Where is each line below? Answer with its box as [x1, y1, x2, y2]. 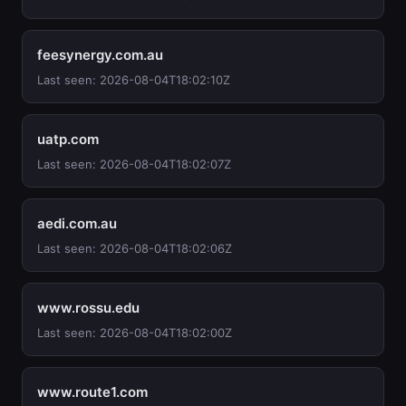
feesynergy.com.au [37, 46, 163, 63]
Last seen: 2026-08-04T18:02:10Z [37, 72, 230, 87]
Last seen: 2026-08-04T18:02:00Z [37, 325, 232, 340]
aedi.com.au [37, 215, 117, 232]
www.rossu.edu [37, 299, 140, 316]
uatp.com [37, 130, 99, 148]
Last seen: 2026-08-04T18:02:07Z [37, 157, 231, 171]
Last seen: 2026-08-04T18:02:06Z [37, 241, 232, 256]
